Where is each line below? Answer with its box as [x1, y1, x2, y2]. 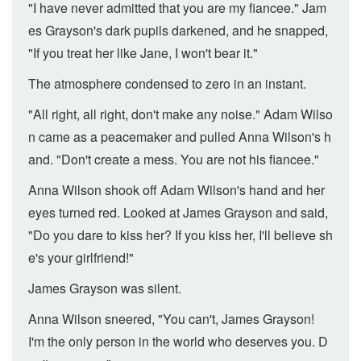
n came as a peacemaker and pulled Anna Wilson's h [28, 127, 331, 146]
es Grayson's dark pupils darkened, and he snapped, [28, 21, 328, 39]
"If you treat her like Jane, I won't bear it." [28, 44, 258, 62]
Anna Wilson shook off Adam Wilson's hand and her [28, 180, 325, 199]
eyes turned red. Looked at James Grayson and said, [28, 203, 328, 222]
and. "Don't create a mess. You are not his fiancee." [28, 150, 319, 168]
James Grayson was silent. [28, 279, 181, 297]
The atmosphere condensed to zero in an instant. [28, 74, 306, 93]
